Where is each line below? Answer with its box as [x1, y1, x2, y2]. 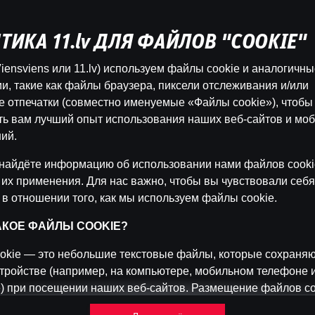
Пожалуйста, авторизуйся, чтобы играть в [49, 73, 266, 85]
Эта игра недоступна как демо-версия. [57, 56, 258, 68]
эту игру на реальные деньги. [81, 90, 234, 102]
